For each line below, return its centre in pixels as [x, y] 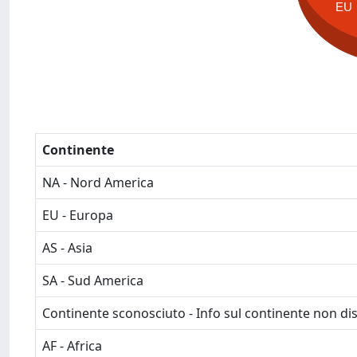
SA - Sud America [93, 280]
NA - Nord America [98, 182]
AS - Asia [67, 248]
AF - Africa [72, 346]
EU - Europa [78, 215]
